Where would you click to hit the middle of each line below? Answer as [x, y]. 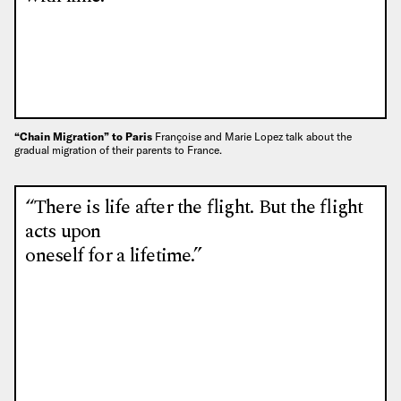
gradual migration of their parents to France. [118, 149]
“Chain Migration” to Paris [85, 136]
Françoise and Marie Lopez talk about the [253, 136]
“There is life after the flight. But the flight [194, 208]
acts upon [63, 232]
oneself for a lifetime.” [113, 256]
